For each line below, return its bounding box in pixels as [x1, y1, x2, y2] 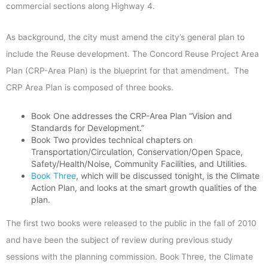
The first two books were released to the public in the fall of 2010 [6, 218, 257, 229]
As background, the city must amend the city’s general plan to [6, 32, 245, 42]
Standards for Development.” [31, 123, 144, 133]
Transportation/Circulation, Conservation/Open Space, [31, 147, 243, 157]
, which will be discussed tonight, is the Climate [76, 170, 260, 181]
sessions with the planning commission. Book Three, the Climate [6, 252, 253, 262]
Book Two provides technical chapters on [31, 135, 193, 145]
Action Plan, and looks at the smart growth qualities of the [31, 182, 257, 193]
